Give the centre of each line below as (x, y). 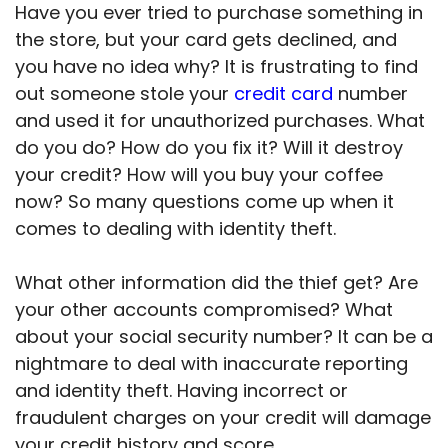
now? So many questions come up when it (204, 202)
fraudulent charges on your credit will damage (223, 418)
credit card (283, 94)
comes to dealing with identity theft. (175, 229)
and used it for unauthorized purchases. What (220, 121)
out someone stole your (124, 94)
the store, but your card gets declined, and (206, 40)
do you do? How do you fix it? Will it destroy (209, 148)
